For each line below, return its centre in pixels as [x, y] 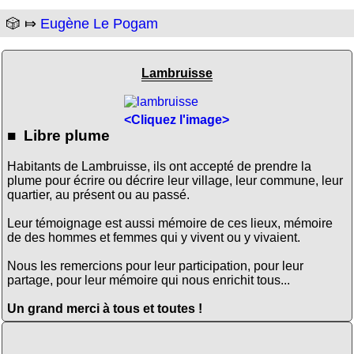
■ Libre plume [58, 135]
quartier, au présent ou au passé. [98, 194]
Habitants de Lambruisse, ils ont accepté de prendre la [159, 166]
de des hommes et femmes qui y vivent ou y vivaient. [153, 237]
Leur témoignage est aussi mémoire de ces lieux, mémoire [169, 223]
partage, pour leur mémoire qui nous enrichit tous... [148, 280]
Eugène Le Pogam [99, 24]
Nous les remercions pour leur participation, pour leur [155, 265]
